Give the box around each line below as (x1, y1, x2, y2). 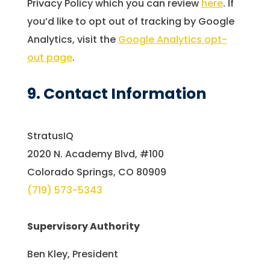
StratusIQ (27, 129, 74, 143)
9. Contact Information (27, 83, 206, 105)
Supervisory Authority (27, 219, 140, 234)
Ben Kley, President (27, 247, 118, 262)
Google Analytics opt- (118, 33, 227, 47)
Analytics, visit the (27, 33, 118, 47)
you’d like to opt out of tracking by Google (27, 14, 234, 29)
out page (27, 51, 72, 65)
